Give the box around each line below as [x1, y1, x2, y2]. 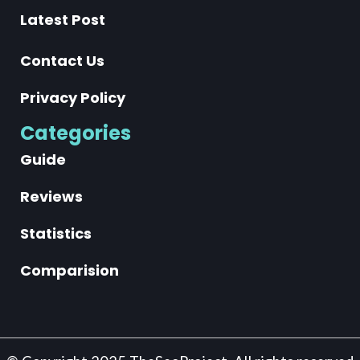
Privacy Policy [20, 87, 125, 108]
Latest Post [20, 9, 105, 30]
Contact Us [20, 50, 104, 71]
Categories [20, 119, 131, 146]
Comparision [20, 260, 119, 280]
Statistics [20, 223, 92, 243]
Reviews [20, 186, 83, 207]
